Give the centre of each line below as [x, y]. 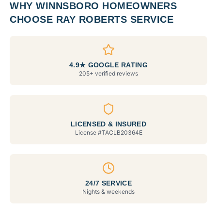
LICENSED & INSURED [108, 124]
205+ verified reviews [108, 73]
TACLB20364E [122, 132]
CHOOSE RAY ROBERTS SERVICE [92, 19]
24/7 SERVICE [108, 183]
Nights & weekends [108, 192]
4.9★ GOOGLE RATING [108, 65]
